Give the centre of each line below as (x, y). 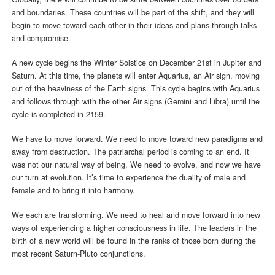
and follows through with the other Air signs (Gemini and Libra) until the (135, 102)
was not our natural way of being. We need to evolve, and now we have (136, 165)
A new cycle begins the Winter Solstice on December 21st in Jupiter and (136, 63)
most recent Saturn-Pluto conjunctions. (78, 254)
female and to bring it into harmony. (73, 191)
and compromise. (41, 38)
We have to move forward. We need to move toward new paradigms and (137, 139)
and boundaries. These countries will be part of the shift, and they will (133, 13)
